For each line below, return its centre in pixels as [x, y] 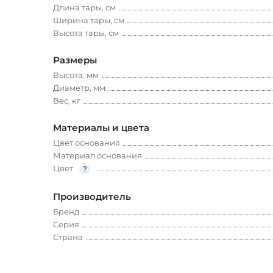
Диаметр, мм [79, 88]
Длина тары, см [84, 8]
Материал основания [97, 156]
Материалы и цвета [101, 128]
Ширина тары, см [89, 20]
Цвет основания [87, 143]
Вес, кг [67, 101]
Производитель [92, 197]
